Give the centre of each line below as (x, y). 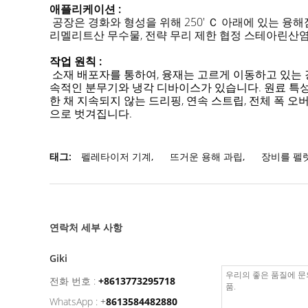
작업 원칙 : (76, 61)
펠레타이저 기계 (116, 156)
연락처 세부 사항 (86, 227)
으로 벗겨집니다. (91, 113)
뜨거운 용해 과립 (206, 156)
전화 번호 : (73, 281)
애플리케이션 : (85, 9)
